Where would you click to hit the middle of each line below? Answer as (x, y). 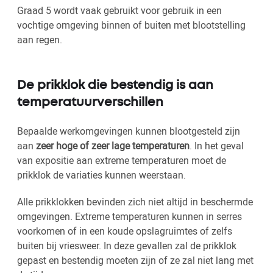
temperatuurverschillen (90, 102)
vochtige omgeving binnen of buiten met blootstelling (131, 25)
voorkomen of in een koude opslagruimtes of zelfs (125, 231)
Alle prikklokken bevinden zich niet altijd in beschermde (135, 201)
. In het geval (217, 145)
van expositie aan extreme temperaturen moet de (122, 160)
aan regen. (40, 39)
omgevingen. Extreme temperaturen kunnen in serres (129, 216)
